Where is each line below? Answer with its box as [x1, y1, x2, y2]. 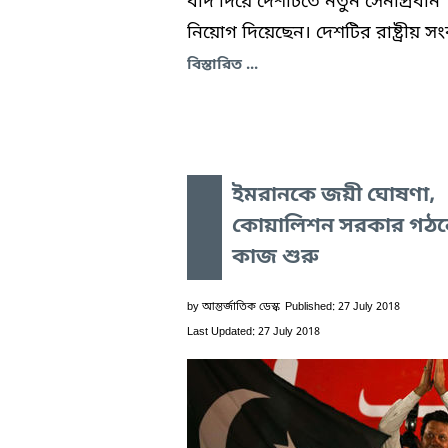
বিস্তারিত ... [187, 54, 258, 75]
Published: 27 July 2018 [285, 299, 400, 314]
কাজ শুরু [232, 243, 319, 272]
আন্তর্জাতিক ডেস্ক [202, 299, 280, 314]
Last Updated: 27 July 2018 [187, 324, 320, 339]
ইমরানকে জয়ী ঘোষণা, [232, 181, 435, 210]
